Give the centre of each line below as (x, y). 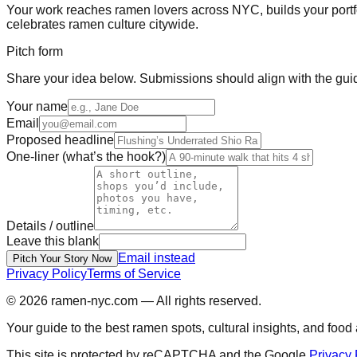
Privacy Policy (47, 273)
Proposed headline (60, 139)
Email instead (157, 257)
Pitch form (35, 51)
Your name (37, 106)
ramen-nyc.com (94, 300)
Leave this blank (53, 241)
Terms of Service (134, 273)
